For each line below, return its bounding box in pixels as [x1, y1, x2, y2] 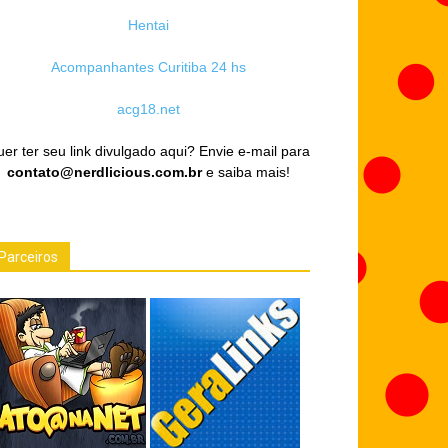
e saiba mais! [201, 164, 290, 180]
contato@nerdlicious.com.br [6, 164, 202, 180]
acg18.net [116, 101, 180, 117]
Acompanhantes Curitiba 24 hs [50, 59, 246, 75]
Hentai [127, 17, 169, 33]
